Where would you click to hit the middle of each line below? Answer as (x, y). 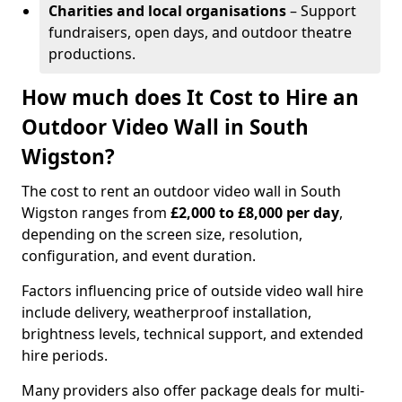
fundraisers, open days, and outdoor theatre (200, 32)
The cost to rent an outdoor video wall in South (181, 191)
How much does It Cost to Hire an (190, 97)
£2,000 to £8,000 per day (255, 213)
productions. (92, 54)
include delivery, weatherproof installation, (166, 312)
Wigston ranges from (96, 213)
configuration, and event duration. (139, 256)
